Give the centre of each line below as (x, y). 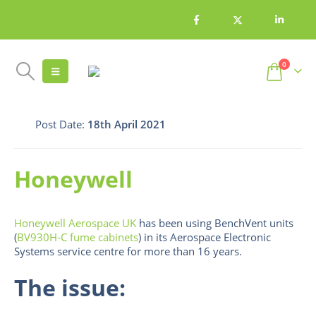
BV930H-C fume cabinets (78, 237)
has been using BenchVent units (215, 223)
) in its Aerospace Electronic (205, 237)
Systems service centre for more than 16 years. (128, 251)
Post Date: (61, 124)
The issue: (70, 287)
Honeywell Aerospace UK (75, 223)
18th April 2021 (127, 124)
